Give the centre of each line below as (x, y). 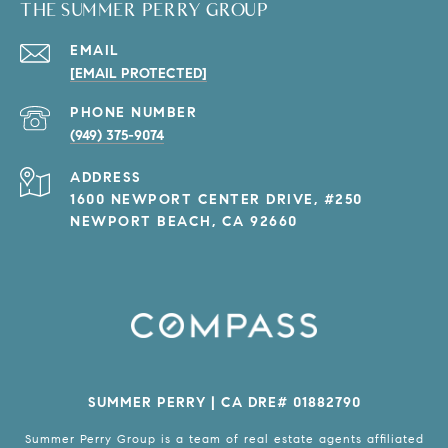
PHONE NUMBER (133, 113)
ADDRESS (106, 178)
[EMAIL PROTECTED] (138, 74)
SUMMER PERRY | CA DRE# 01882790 (224, 403)
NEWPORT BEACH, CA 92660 (184, 222)
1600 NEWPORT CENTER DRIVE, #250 (216, 200)
